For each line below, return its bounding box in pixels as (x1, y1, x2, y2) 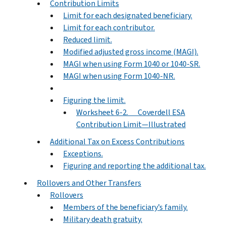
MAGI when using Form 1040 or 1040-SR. (63, 58, 200, 69)
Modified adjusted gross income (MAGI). (63, 46, 198, 57)
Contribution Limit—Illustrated (76, 119, 186, 130)
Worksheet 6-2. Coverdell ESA (76, 106, 185, 118)
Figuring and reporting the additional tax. (63, 160, 206, 171)
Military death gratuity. (63, 213, 142, 224)
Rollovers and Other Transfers (37, 177, 141, 188)
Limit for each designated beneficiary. (63, 10, 192, 21)
